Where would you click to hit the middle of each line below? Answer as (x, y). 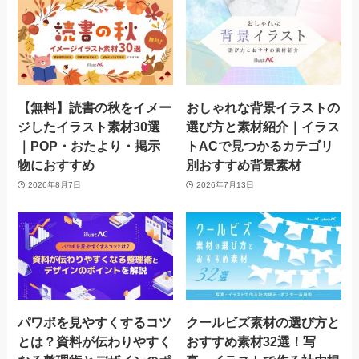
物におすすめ (56, 165)
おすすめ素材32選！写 (251, 341)
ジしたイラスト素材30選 (89, 127)
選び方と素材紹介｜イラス (263, 127)
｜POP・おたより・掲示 (89, 146)
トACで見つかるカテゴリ (260, 146)
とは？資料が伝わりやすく (95, 341)
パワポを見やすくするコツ (95, 322)
